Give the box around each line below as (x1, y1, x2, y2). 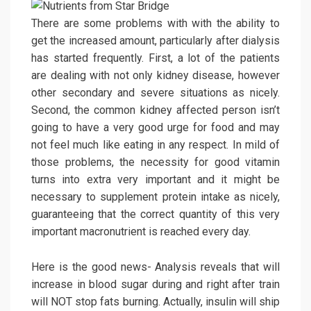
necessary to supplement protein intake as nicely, (31, 190, 280, 204)
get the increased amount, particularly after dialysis (31, 34, 280, 48)
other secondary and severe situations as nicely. (31, 86, 280, 100)
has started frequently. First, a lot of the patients (31, 51, 280, 65)
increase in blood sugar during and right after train (31, 278, 280, 292)
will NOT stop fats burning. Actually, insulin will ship (31, 295, 280, 309)
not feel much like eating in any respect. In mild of (31, 138, 280, 152)
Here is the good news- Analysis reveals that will (31, 260, 280, 274)
